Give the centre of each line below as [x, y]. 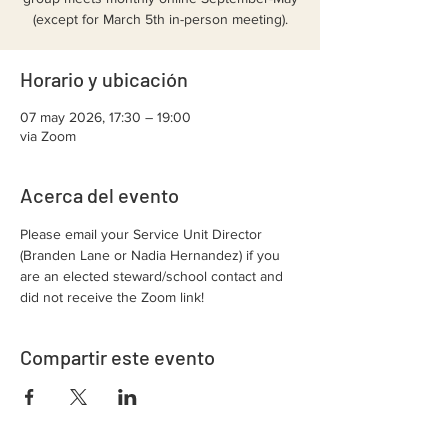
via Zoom [48, 136]
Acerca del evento [99, 195]
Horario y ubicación [104, 79]
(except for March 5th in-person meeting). [160, 19]
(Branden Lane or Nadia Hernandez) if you [152, 255]
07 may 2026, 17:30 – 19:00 [105, 117]
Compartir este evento [117, 357]
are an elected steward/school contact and [153, 276]
